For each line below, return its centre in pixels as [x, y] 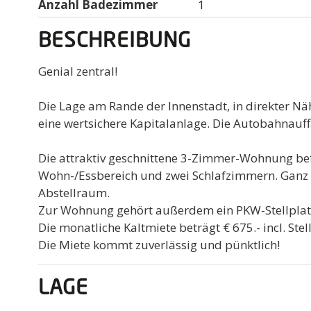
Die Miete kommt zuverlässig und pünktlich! [159, 244]
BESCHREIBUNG [115, 41]
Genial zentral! [78, 71]
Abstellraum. [74, 192]
